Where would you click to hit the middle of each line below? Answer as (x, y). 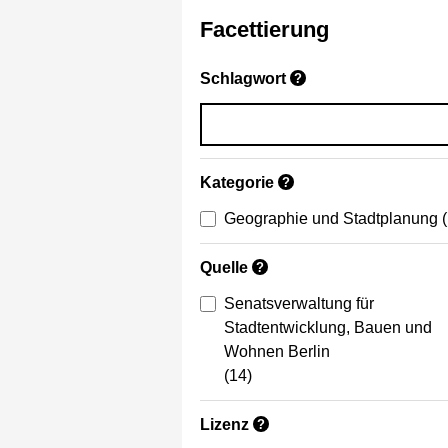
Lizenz (224, 425)
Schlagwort (243, 79)
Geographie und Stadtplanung (331, 219)
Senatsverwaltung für (299, 304)
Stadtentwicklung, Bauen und (328, 328)
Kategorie (237, 183)
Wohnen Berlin (277, 352)
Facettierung (264, 30)
